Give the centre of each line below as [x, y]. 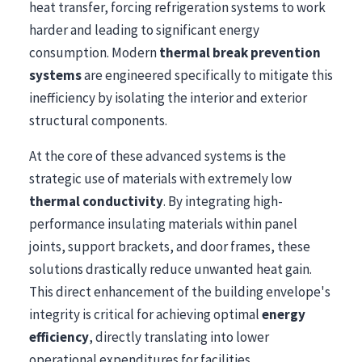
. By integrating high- [223, 201]
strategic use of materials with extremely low [160, 179]
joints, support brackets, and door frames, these [170, 246]
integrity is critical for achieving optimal [145, 314]
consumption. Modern [94, 53]
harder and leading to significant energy [144, 30]
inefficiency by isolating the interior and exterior [168, 98]
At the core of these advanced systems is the [158, 156]
